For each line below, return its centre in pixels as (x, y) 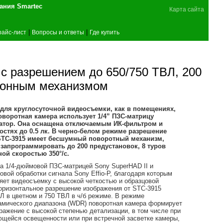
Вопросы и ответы (58, 32)
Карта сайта (187, 9)
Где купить (105, 32)
